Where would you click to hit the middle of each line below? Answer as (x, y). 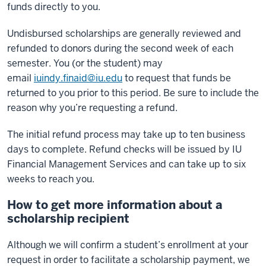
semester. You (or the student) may (85, 63)
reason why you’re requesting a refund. (92, 108)
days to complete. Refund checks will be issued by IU (124, 149)
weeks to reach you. (51, 179)
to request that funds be (178, 78)
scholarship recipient (68, 218)
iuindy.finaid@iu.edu (78, 78)
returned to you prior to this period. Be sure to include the (133, 93)
